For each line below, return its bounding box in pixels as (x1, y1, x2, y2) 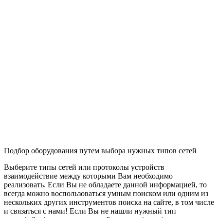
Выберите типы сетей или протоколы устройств (4, 163, 164, 172)
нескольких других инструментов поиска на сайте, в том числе (4, 198, 214, 207)
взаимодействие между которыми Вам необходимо (4, 172, 173, 181)
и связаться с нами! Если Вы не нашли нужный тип (4, 207, 176, 216)
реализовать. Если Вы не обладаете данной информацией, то (4, 181, 207, 189)
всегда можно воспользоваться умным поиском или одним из (4, 189, 208, 198)
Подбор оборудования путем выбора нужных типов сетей (4, 146, 197, 155)
